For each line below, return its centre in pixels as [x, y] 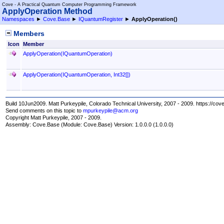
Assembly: [19, 125]
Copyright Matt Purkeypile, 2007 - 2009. [54, 118]
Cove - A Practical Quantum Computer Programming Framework [69, 4]
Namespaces [18, 19]
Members [28, 34]
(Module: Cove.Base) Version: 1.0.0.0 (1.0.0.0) [117, 125]
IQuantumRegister [101, 19]
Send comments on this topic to [44, 110]
